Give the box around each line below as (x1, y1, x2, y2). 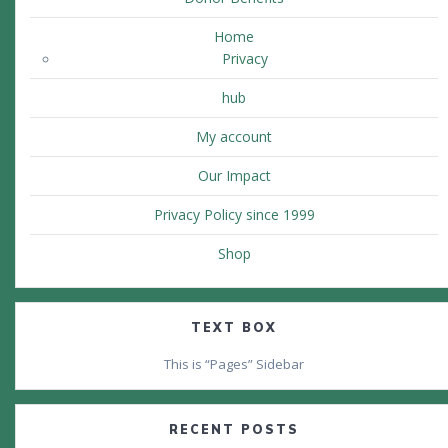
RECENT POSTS (169, 422, 299, 438)
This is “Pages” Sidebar (164, 355, 304, 374)
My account (196, 127, 272, 147)
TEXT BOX (191, 320, 277, 336)
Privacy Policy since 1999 (153, 205, 315, 225)
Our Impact (197, 166, 271, 186)
